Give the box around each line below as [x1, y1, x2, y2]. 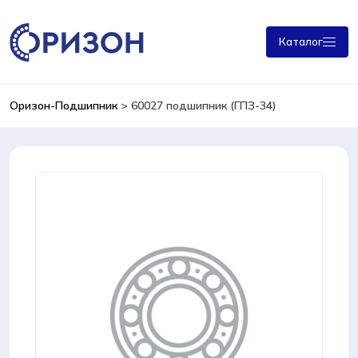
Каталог [279, 34, 323, 49]
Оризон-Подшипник [10, 98, 117, 113]
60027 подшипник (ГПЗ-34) [131, 98, 276, 113]
